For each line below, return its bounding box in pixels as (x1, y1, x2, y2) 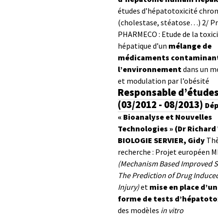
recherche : (117, 147, 154, 157)
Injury (117, 182, 137, 192)
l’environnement (117, 64, 183, 74)
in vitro (160, 205, 183, 215)
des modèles (117, 205, 161, 215)
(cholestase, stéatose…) (117, 18, 200, 27)
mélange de (166, 41, 212, 51)
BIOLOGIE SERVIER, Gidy (117, 135, 205, 145)
